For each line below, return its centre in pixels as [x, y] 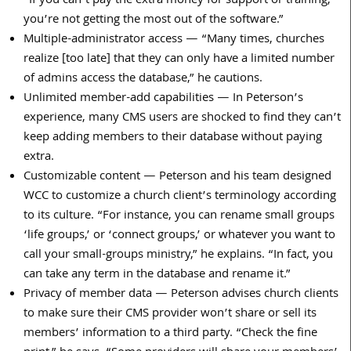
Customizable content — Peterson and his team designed [177, 177]
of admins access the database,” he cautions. [143, 79]
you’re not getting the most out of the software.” [154, 20]
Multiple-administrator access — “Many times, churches [174, 40]
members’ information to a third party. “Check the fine [170, 333]
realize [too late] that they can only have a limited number [179, 59]
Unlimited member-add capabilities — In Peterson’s [163, 98]
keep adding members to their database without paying [173, 138]
